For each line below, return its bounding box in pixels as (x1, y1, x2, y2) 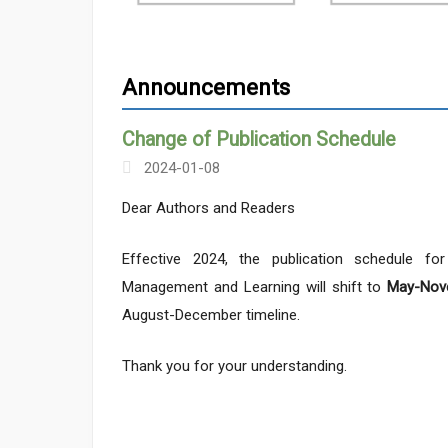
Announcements (122, 74, 290, 101)
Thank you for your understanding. (122, 356, 347, 375)
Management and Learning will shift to (122, 277, 388, 296)
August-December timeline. (122, 305, 300, 324)
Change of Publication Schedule (122, 128, 396, 152)
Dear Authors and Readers (122, 198, 295, 217)
